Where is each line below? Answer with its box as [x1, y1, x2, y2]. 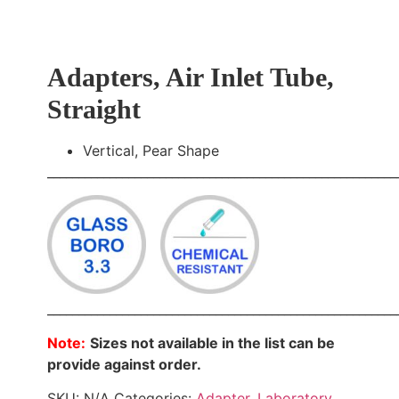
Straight [46, 94, 141, 124]
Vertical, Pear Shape [82, 142, 219, 159]
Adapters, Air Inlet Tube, [46, 62, 334, 92]
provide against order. [46, 354, 201, 373]
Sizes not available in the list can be [89, 333, 335, 352]
